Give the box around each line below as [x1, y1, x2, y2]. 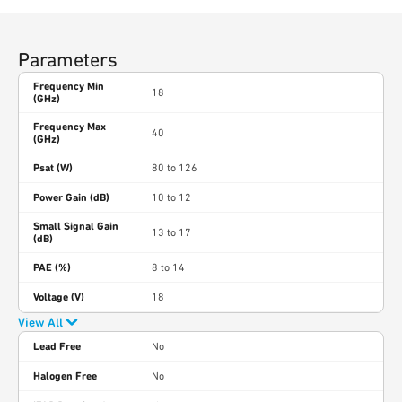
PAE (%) [33, 261, 71, 274]
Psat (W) [33, 162, 73, 174]
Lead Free [33, 340, 81, 353]
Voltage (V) [33, 291, 84, 303]
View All [18, 315, 63, 329]
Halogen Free [33, 370, 97, 382]
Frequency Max [33, 120, 106, 133]
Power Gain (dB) [33, 191, 109, 204]
